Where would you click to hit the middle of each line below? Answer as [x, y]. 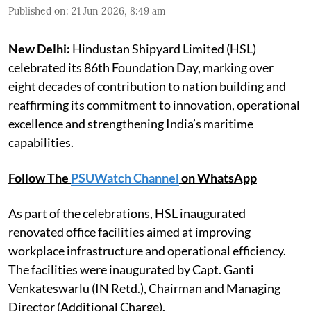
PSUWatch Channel [125, 177]
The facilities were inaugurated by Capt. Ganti [131, 269]
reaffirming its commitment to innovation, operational [154, 104]
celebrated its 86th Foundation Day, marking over [141, 67]
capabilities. [41, 142]
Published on [37, 11]
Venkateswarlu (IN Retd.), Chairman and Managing [144, 288]
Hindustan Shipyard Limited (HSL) [163, 48]
